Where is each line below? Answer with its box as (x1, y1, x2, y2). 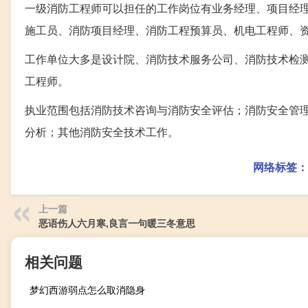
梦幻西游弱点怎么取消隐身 (30, 282, 145, 296)
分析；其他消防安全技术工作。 (25, 123, 179, 140)
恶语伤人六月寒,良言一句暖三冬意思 (38, 215, 195, 230)
